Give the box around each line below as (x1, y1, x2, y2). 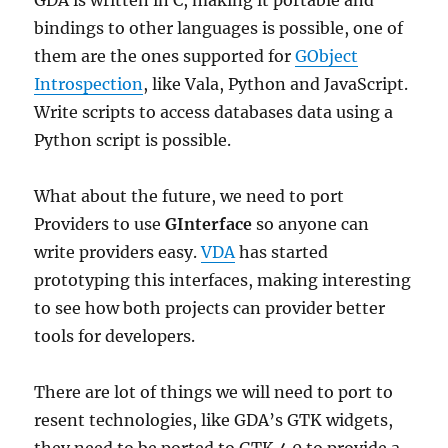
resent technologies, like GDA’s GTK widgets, (34, 410, 394, 430)
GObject (295, 46, 359, 66)
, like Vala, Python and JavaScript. (143, 74, 409, 94)
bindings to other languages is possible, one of (34, 18, 404, 38)
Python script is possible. (34, 130, 232, 150)
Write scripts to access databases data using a (34, 102, 394, 122)
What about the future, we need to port (34, 186, 345, 206)
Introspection (34, 74, 144, 94)
